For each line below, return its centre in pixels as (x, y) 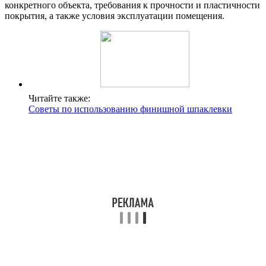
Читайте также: (59, 99)
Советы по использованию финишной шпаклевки (130, 109)
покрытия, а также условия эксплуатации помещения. (115, 16)
